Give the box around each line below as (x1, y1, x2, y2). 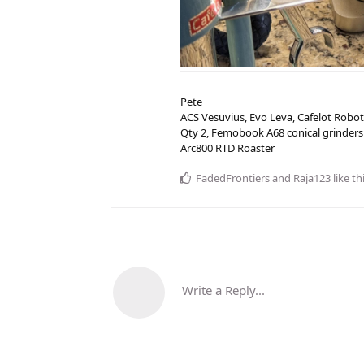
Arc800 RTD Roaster (180, 140, 275, 155)
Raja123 (293, 170, 331, 185)
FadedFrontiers (196, 170, 270, 185)
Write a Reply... (182, 281, 265, 298)
